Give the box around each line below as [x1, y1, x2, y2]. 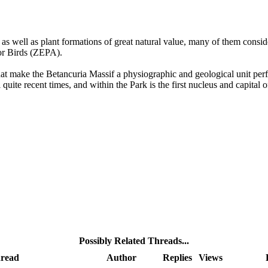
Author [106, 252, 136, 263]
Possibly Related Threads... [79, 235, 189, 246]
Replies [163, 252, 192, 263]
